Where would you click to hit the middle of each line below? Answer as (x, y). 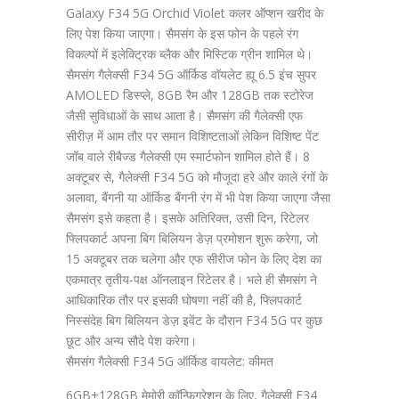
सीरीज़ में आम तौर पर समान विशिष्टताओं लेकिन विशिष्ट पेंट (192, 136)
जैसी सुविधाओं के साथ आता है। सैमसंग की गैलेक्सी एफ (184, 115)
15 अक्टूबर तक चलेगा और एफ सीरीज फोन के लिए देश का (194, 259)
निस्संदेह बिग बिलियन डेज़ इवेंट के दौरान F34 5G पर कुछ (194, 320)
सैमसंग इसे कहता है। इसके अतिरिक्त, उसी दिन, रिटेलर (187, 218)
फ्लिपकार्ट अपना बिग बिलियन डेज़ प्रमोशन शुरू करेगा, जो (192, 238)
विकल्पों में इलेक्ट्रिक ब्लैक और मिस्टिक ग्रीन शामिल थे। (189, 54)
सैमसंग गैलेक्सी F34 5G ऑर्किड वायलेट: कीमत (170, 361)
